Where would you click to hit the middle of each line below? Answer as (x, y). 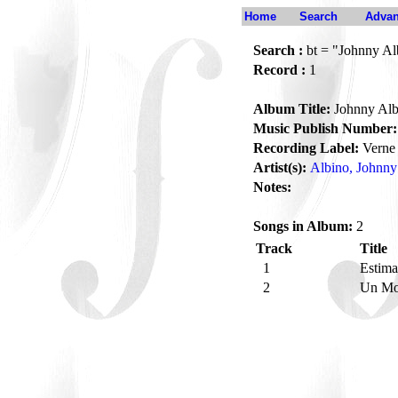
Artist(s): (280, 167)
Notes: (272, 187)
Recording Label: (306, 148)
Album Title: (292, 109)
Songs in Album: (303, 226)
